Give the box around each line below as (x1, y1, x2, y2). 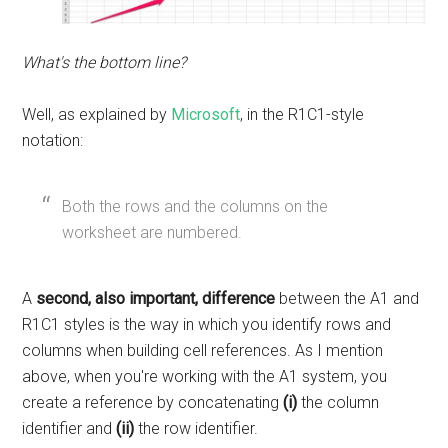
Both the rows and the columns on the (62, 196, 329, 216)
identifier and (22, 418, 117, 438)
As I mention (295, 340, 384, 360)
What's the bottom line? (22, 52, 187, 72)
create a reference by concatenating (22, 392, 284, 412)
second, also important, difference (36, 288, 276, 308)
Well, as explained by (22, 104, 172, 124)
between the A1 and (275, 288, 420, 308)
